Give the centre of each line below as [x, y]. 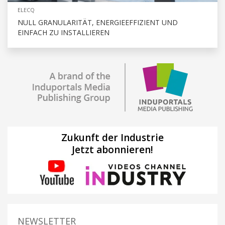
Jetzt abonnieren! [113, 150]
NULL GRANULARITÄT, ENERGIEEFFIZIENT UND [98, 23]
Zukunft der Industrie [113, 138]
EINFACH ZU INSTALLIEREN [64, 33]
